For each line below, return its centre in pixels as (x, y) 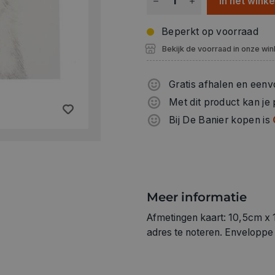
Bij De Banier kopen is (221, 120)
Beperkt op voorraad (210, 32)
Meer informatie (197, 197)
